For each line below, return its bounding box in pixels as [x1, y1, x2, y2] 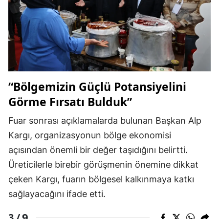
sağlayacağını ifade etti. [8, 189, 106, 199]
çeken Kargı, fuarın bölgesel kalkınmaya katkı [8, 174, 194, 185]
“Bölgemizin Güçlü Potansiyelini [8, 79, 186, 95]
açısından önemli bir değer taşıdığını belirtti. [8, 145, 188, 155]
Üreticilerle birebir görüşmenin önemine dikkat [8, 159, 198, 170]
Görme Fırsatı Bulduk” [8, 94, 132, 110]
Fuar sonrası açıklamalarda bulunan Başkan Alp [8, 115, 201, 126]
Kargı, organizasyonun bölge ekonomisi [8, 130, 171, 141]
